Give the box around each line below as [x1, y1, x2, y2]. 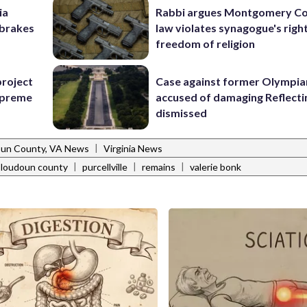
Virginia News [103, 143, 162, 155]
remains [142, 161, 175, 173]
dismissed [156, 106, 208, 120]
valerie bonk [190, 161, 241, 173]
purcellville [82, 161, 127, 173]
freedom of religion [156, 36, 256, 50]
